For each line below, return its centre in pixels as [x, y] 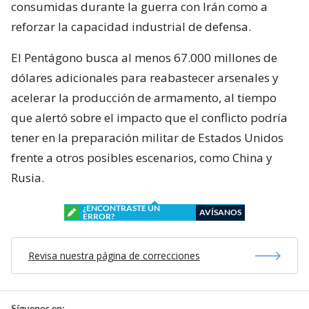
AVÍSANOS [220, 212]
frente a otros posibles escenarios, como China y [142, 158]
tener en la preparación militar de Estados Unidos [147, 138]
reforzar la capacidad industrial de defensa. [131, 27]
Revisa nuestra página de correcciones [114, 256]
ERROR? [99, 216]
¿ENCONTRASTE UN [121, 208]
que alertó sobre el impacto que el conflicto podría [149, 118]
